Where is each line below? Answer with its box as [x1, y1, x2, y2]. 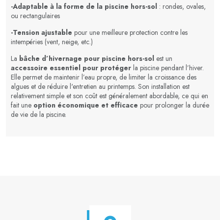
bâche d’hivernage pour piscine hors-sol [19, 53, 154, 63]
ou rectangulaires [11, 10, 60, 21]
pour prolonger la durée [138, 100, 209, 110]
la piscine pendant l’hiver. [131, 62, 204, 73]
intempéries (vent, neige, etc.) [11, 36, 93, 47]
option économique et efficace [33, 100, 138, 110]
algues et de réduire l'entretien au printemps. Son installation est [11, 81, 190, 91]
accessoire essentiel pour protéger [11, 62, 131, 73]
